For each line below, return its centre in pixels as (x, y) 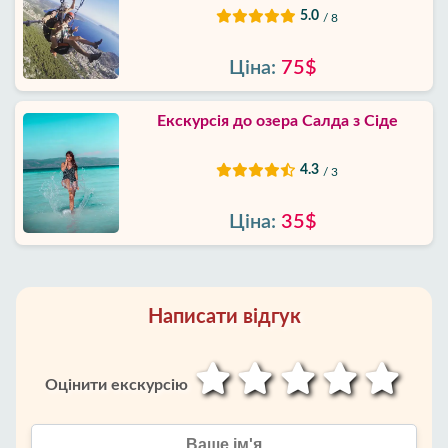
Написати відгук (224, 317)
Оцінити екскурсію (116, 385)
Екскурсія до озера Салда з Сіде (277, 121)
